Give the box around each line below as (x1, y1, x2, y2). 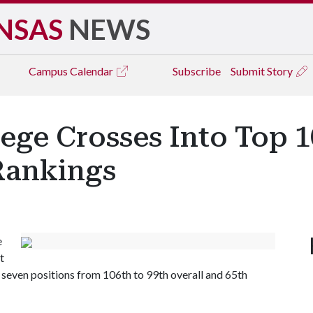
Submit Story (231, 64, 295, 78)
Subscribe (173, 64, 221, 78)
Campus (29, 64, 70, 78)
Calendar (70, 64, 115, 78)
